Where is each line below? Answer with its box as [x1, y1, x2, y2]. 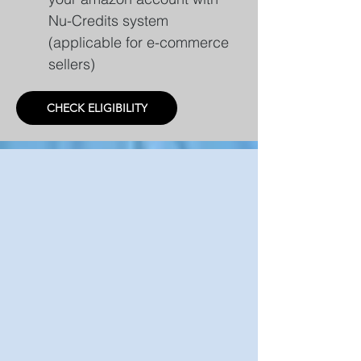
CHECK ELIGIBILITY [46, 101, 147, 115]
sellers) [48, 55, 95, 73]
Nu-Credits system [48, 11, 168, 30]
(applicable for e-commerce [48, 33, 229, 52]
